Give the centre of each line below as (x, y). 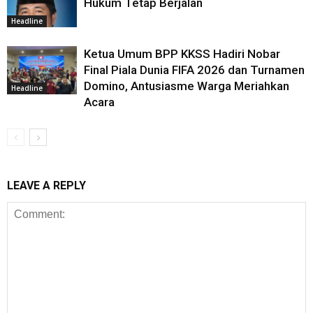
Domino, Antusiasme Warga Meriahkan (187, 86)
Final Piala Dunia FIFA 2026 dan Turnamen (194, 70)
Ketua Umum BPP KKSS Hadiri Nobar (182, 54)
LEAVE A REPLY (46, 185)
